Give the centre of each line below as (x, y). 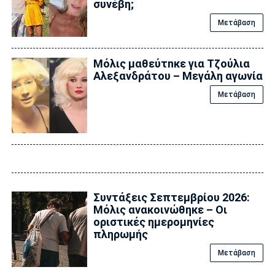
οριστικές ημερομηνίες (153, 222)
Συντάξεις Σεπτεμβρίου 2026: (171, 198)
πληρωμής (120, 234)
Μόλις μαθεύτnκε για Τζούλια (171, 64)
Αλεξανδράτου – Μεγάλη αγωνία (178, 76)
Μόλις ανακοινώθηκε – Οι (160, 210)
